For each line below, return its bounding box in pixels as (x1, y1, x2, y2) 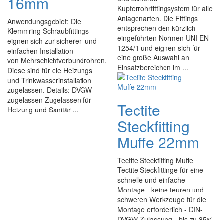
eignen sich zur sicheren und (7, 36, 97, 46)
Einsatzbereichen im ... (117, 62, 188, 72)
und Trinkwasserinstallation (7, 75, 91, 85)
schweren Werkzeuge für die (117, 194, 206, 204)
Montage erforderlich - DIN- (117, 204, 203, 214)
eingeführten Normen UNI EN (117, 33, 209, 43)
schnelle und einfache (117, 175, 185, 185)
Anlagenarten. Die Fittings (117, 13, 198, 23)
